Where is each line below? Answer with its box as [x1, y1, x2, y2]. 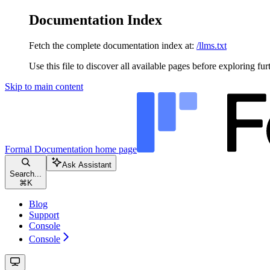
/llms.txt [196, 40, 227, 51]
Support [29, 209, 59, 220]
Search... [10, 169, 42, 178]
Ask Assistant [62, 160, 111, 169]
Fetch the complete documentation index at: [29, 40, 194, 51]
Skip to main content [5, 81, 83, 92]
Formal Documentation [5, 143, 93, 154]
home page [93, 143, 137, 154]
